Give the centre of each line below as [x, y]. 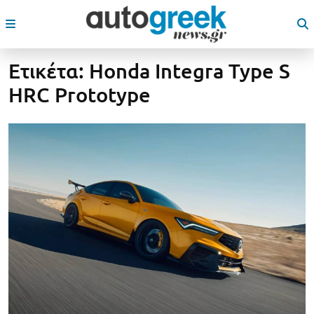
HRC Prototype [80, 95]
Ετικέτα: [49, 71]
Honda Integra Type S [190, 71]
